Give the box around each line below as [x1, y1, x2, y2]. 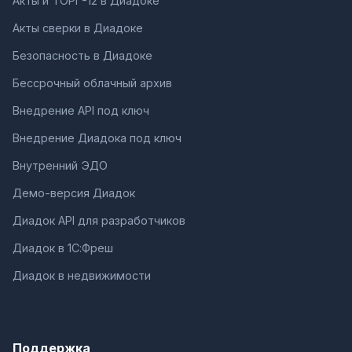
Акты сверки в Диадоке [13, 20, 143, 35]
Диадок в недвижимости [13, 268, 151, 282]
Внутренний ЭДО [13, 158, 108, 172]
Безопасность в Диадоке [13, 48, 152, 62]
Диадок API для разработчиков [13, 213, 185, 227]
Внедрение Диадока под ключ [13, 130, 181, 145]
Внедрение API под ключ [13, 103, 149, 117]
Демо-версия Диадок [13, 185, 135, 200]
